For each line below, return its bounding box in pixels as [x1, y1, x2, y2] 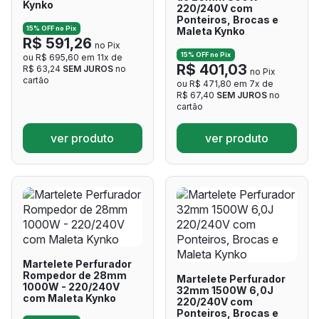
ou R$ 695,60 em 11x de [22, 52, 122, 63]
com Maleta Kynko [22, 292, 116, 305]
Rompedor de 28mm [22, 269, 127, 282]
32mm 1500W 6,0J [177, 284, 273, 297]
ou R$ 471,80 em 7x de [177, 78, 273, 90]
